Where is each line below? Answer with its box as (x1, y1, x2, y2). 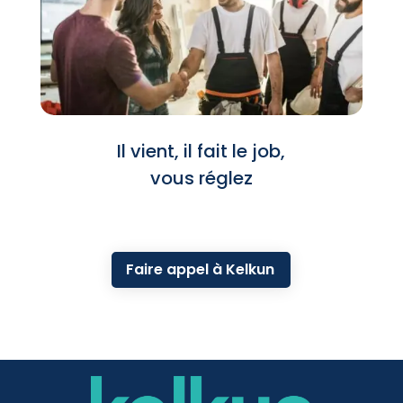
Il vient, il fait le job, (117, 138, 286, 164)
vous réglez (149, 165, 253, 191)
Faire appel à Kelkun (126, 259, 275, 281)
